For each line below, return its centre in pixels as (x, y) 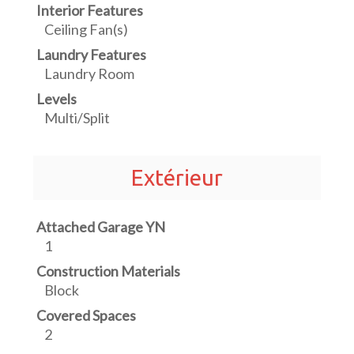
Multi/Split (77, 118)
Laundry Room (90, 74)
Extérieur (177, 178)
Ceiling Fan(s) (87, 30)
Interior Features (90, 11)
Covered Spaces (87, 316)
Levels (57, 99)
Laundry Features (92, 55)
